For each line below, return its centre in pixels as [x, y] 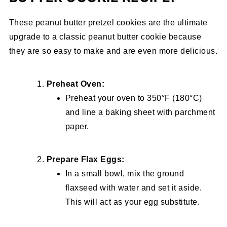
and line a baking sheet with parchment [140, 112]
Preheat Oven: [75, 84]
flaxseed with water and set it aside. [134, 188]
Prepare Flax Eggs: [85, 160]
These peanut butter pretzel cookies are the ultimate [108, 23]
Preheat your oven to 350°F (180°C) [134, 98]
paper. [77, 127]
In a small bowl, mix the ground [125, 174]
